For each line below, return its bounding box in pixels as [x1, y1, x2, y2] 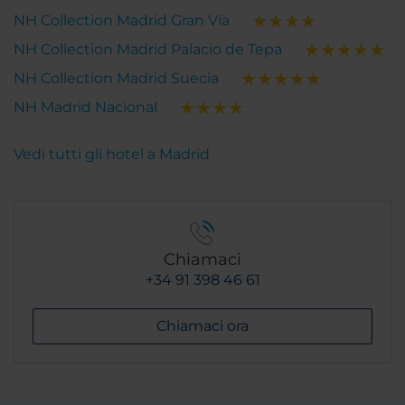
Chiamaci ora [156, 317, 249, 335]
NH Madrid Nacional [14, 99, 157, 117]
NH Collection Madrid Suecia [14, 70, 219, 88]
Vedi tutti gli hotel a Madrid [14, 146, 210, 164]
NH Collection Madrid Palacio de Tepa [14, 41, 282, 59]
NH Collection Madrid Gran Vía [14, 12, 230, 30]
